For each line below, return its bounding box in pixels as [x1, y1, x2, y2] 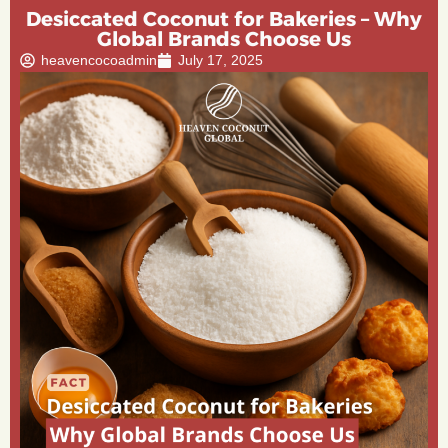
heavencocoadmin [41, 52, 157, 68]
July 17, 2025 [178, 52, 263, 68]
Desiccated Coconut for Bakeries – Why [26, 7, 422, 31]
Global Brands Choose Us [97, 27, 351, 51]
